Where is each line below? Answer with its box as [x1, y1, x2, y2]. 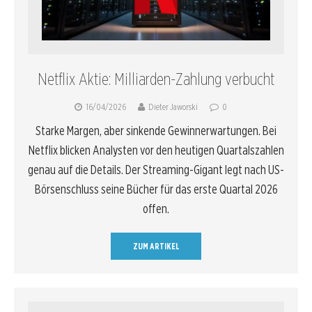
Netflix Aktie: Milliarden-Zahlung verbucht [38, 69, 274, 89]
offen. [143, 201, 169, 216]
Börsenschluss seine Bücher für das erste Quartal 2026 [34, 182, 278, 196]
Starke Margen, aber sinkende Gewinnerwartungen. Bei [36, 123, 276, 138]
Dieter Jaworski [148, 102, 198, 112]
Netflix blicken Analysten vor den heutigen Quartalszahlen [28, 143, 284, 157]
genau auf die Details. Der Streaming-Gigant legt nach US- [28, 162, 284, 177]
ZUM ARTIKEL [132, 241, 180, 251]
